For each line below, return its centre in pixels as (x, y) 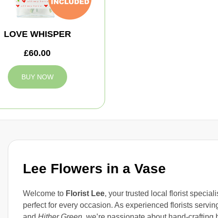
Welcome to (44, 194)
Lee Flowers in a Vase (94, 169)
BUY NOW (37, 77)
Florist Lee (85, 194)
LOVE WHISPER (37, 34)
